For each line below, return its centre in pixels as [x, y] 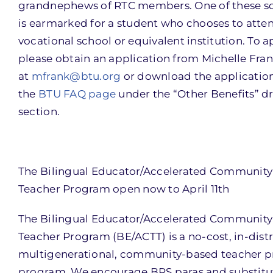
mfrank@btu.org [76, 76]
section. [39, 111]
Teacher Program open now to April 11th [124, 189]
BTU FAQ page [77, 94]
